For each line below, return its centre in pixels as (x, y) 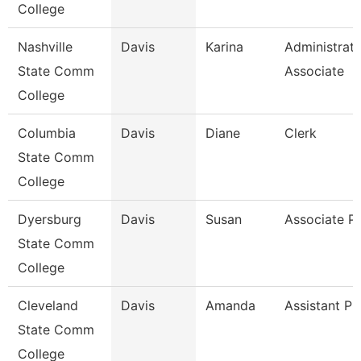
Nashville (45, 47)
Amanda (230, 305)
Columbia (47, 133)
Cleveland (48, 305)
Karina (224, 47)
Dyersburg (50, 219)
